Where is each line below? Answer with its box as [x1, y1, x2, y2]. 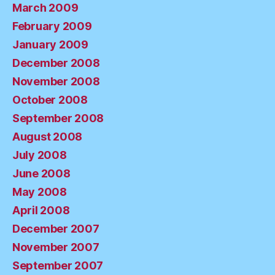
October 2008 [12, 93, 88, 106]
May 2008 [12, 185, 67, 198]
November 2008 [12, 74, 100, 88]
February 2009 [12, 19, 92, 33]
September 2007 [12, 258, 104, 272]
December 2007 [12, 222, 99, 235]
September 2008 [12, 111, 104, 125]
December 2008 [12, 56, 100, 69]
